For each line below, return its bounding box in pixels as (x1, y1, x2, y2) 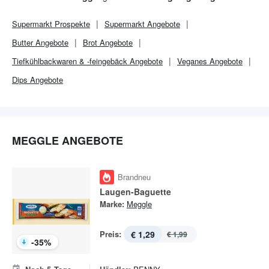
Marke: (100, 198, 124, 210)
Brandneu (118, 171, 151, 183)
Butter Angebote (12, 37, 68, 48)
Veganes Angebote (177, 55, 243, 67)
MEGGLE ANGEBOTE (12, 133, 123, 148)
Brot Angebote (83, 37, 133, 48)
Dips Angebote (12, 74, 63, 85)
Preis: (100, 228, 121, 240)
